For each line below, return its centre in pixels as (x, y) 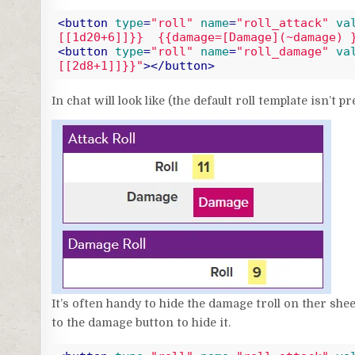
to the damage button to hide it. (141, 322)
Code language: (90, 85)
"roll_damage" (282, 52)
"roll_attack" (282, 23)
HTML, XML (159, 85)
